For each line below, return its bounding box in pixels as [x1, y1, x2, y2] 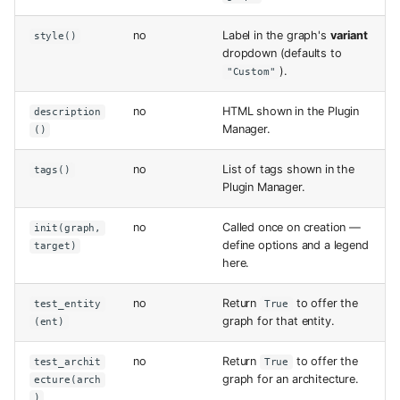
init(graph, [33, 221, 102, 234]
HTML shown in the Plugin [222, 104, 360, 118]
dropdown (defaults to [222, 46, 342, 60]
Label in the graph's [222, 28, 330, 42]
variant [329, 28, 368, 42]
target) [33, 239, 77, 252]
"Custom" [226, 65, 276, 78]
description [33, 105, 102, 118]
